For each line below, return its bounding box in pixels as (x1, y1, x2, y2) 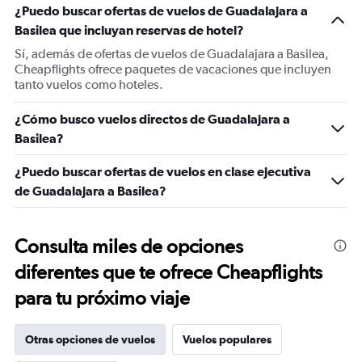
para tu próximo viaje (15, 286, 190, 309)
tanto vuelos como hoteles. (15, 77, 163, 92)
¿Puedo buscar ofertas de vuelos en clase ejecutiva (15, 164, 311, 179)
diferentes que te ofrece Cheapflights (15, 260, 322, 284)
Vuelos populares (183, 333, 271, 346)
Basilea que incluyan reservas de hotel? (15, 23, 244, 37)
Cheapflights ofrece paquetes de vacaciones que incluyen (15, 61, 331, 77)
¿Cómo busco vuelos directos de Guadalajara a (15, 112, 290, 126)
